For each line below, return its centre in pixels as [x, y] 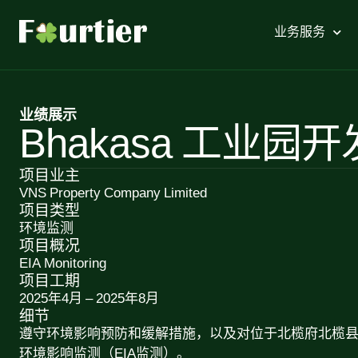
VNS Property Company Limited [113, 193]
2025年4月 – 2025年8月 [89, 299]
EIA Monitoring [63, 264]
